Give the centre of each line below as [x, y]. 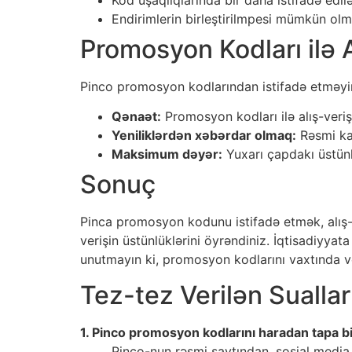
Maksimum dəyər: [167, 154]
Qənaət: [136, 117]
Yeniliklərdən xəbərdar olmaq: [204, 136]
